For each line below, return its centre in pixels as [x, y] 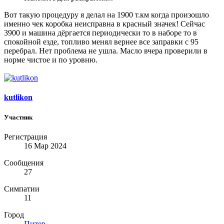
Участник [18, 117]
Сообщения [24, 162]
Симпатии [22, 188]
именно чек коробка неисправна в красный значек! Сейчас [104, 24]
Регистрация [25, 136]
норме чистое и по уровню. [51, 60]
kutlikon [18, 97]
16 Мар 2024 [45, 145]
